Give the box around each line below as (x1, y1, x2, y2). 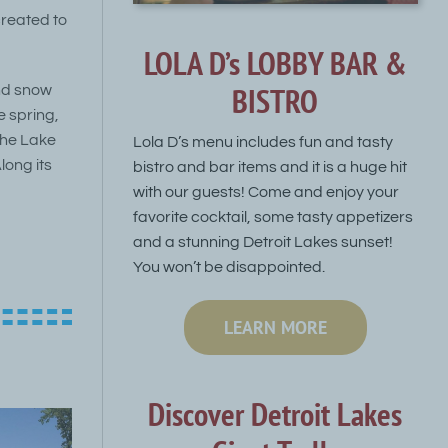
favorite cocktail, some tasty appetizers (132, 208, 413, 225)
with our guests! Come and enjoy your (132, 183, 399, 200)
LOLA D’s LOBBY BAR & (144, 41, 407, 84)
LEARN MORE (223, 315, 327, 339)
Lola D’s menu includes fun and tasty (132, 133, 393, 150)
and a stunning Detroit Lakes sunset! (132, 233, 393, 250)
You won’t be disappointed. (132, 258, 325, 275)
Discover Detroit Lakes (148, 392, 403, 435)
